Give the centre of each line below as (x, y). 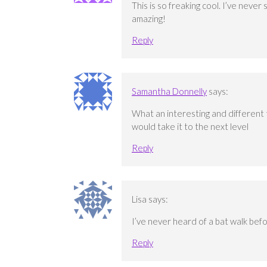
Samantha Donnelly (169, 91)
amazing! (149, 18)
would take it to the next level (190, 126)
